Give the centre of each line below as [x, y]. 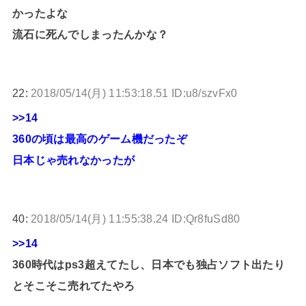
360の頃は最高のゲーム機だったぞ [100, 139]
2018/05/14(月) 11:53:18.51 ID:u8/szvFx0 [134, 93]
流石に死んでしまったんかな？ [90, 34]
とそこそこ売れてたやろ [73, 286]
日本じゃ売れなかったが [73, 160]
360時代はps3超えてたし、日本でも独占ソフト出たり [149, 265]
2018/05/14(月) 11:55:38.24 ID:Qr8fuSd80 [136, 219]
